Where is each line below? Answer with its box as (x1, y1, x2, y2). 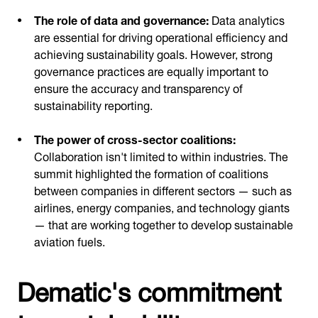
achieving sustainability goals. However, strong (34, 42, 273, 64)
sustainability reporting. (34, 93, 153, 115)
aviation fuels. (34, 229, 105, 251)
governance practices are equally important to (34, 59, 268, 81)
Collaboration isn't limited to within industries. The (34, 144, 288, 166)
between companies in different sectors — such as (34, 178, 292, 200)
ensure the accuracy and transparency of (34, 76, 243, 98)
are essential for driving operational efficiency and (34, 25, 287, 47)
